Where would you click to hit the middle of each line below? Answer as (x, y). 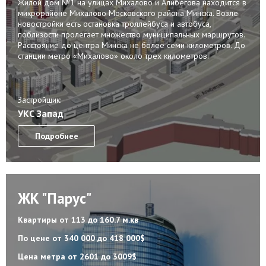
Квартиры (39, 219)
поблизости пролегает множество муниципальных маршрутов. (131, 35)
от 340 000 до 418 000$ (99, 238)
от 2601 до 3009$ (102, 256)
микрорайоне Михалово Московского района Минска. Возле (128, 13)
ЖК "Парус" (55, 198)
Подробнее (56, 136)
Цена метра (43, 256)
